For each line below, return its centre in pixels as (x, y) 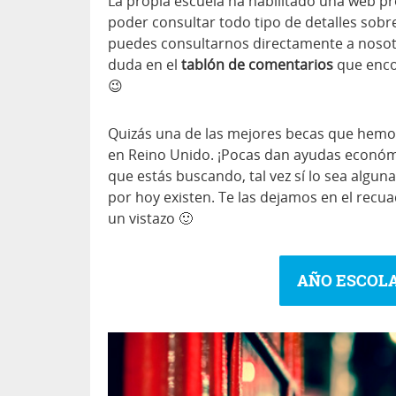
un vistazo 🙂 (150, 219)
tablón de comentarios (257, 65)
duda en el (145, 65)
